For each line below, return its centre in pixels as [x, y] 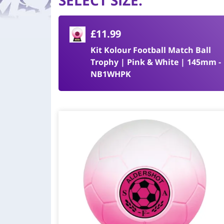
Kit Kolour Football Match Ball [151, 50]
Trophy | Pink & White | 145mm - [156, 62]
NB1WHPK [111, 74]
